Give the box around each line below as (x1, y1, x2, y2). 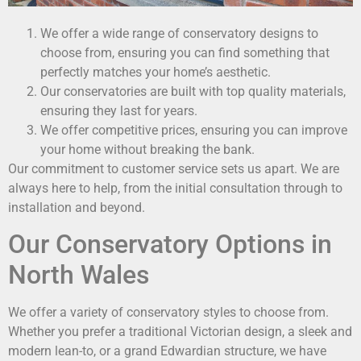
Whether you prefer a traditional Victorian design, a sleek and (8, 324, 352, 340)
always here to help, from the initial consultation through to (8, 180, 342, 196)
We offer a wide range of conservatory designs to (40, 25, 318, 41)
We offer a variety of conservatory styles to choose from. (8, 305, 329, 321)
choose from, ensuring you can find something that (40, 44, 330, 60)
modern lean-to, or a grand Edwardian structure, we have (8, 343, 326, 359)
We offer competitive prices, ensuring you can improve (40, 122, 347, 138)
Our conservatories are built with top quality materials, (40, 83, 346, 99)
